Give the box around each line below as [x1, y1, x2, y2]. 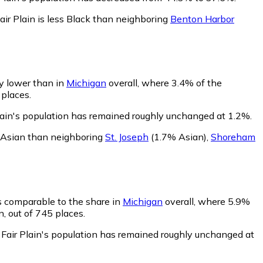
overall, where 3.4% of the [106, 77, 222, 89]
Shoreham [211, 131, 255, 143]
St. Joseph [105, 131, 149, 143]
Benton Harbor [170, 12, 234, 25]
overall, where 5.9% [163, 195, 250, 208]
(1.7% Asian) [149, 131, 207, 143]
